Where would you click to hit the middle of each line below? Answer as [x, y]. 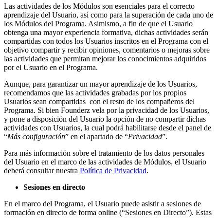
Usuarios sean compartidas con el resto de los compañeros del [99, 101]
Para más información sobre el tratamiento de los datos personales [104, 153]
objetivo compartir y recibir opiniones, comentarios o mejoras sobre [107, 50]
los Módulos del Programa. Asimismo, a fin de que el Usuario [98, 23]
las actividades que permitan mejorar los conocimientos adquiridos [105, 58]
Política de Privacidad [113, 170]
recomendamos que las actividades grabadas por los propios [95, 92]
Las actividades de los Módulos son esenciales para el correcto [99, 6]
